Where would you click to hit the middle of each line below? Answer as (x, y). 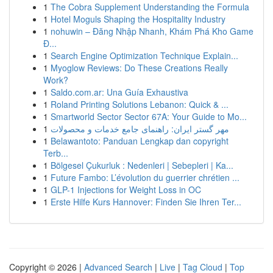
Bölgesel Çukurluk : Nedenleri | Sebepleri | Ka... (142, 165)
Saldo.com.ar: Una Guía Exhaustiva (119, 92)
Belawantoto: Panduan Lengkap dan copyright (140, 141)
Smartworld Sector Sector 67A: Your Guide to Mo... (149, 116)
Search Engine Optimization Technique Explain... (144, 55)
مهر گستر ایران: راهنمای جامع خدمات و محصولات (140, 129)
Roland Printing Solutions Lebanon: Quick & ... (140, 104)
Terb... (56, 153)
